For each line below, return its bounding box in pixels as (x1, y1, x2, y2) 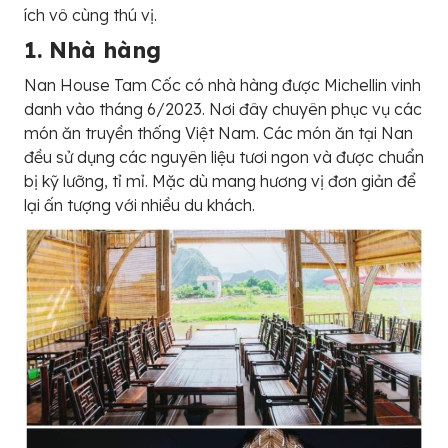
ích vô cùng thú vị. (24, 5, 157, 26)
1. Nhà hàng (24, 36, 161, 65)
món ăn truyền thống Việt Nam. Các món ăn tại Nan (24, 123, 413, 144)
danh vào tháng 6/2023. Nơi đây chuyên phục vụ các (24, 99, 422, 120)
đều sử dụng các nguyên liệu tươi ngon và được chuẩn (24, 147, 424, 168)
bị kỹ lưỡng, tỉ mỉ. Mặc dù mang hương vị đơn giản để (24, 171, 416, 192)
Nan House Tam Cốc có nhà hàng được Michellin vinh (24, 75, 421, 96)
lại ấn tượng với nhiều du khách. (24, 195, 255, 216)
